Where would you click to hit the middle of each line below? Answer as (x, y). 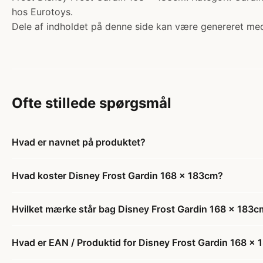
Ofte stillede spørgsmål (92, 103)
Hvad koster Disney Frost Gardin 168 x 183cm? (117, 176)
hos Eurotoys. (42, 12)
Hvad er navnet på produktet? (79, 142)
